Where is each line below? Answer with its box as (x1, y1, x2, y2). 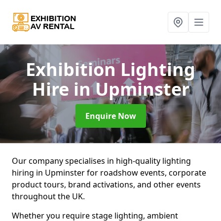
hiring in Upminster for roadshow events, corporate (12, 167, 206, 178)
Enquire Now (85, 110, 136, 121)
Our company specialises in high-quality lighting (12, 155, 191, 166)
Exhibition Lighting (26, 57, 195, 81)
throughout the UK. (12, 191, 85, 202)
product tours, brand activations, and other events (12, 179, 201, 190)
